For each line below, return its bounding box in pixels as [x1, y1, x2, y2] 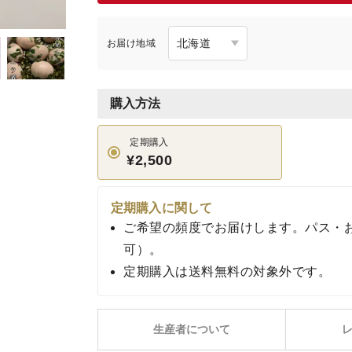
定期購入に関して [111, 201, 213, 214]
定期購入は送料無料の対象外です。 [123, 265, 331, 278]
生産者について [152, 323, 231, 335]
